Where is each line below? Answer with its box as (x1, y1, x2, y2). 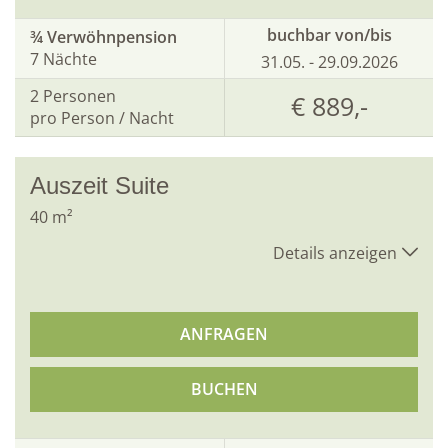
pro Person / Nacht (30, 107, 174, 130)
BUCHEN (190, 377, 258, 400)
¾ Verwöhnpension (30, 26, 177, 49)
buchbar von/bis (266, 23, 392, 46)
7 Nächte (30, 48, 97, 71)
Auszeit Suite (30, 171, 169, 199)
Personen (43, 85, 116, 108)
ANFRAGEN (180, 322, 268, 345)
